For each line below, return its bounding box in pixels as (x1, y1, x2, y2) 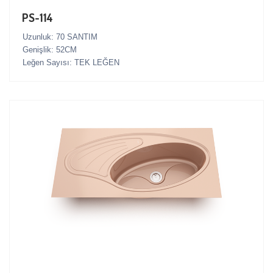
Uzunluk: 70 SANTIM (23, 32, 97, 42)
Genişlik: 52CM (23, 45, 77, 55)
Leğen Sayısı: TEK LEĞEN (23, 58, 119, 68)
